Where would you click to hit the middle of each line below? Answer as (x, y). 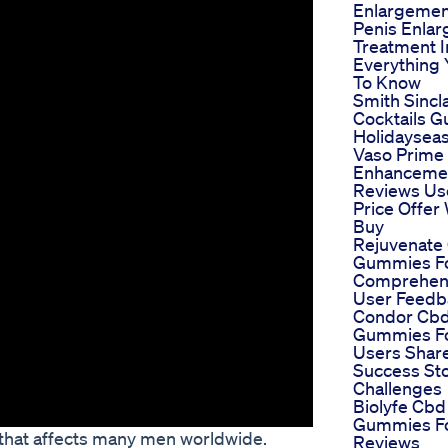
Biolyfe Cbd (399, 406)
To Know (387, 82)
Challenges (397, 388)
